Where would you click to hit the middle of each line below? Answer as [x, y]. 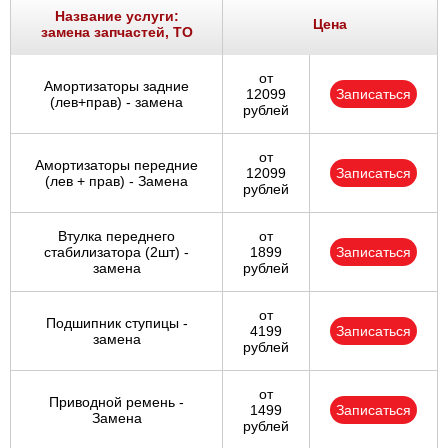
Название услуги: [116, 16]
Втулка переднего [116, 236]
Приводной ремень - [116, 402]
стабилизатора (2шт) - [116, 252]
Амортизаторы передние [116, 165]
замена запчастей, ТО [116, 32]
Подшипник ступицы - [116, 323]
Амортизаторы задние [116, 86]
